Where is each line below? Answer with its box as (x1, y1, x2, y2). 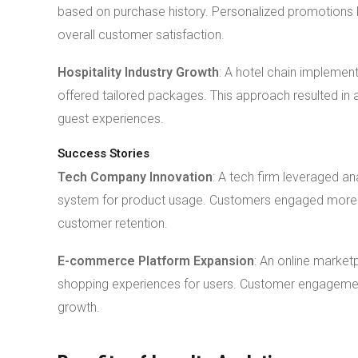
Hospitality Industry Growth (58, 65, 219, 80)
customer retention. (58, 216, 168, 231)
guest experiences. (58, 111, 164, 126)
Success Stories (58, 146, 149, 161)
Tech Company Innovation (58, 169, 213, 185)
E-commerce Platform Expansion (58, 253, 254, 268)
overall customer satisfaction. (58, 27, 225, 42)
